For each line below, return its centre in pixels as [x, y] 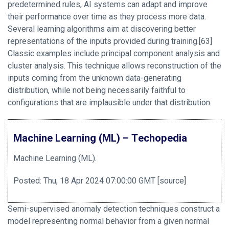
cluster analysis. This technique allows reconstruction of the [114, 65]
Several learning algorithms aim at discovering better [102, 29]
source [172, 180]
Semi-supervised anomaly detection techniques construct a [114, 209]
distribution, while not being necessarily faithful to [97, 90]
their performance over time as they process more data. [107, 16]
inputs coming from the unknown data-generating [95, 78]
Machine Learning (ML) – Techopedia [100, 138]
